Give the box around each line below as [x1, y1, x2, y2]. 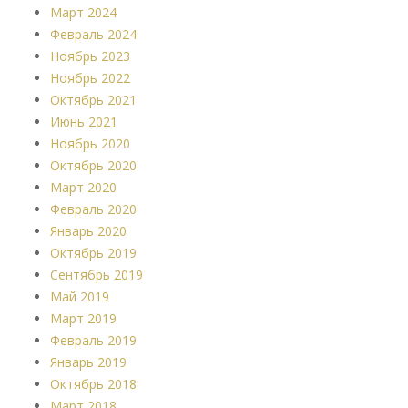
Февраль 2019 [50, 331, 137, 350]
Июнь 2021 [50, 113, 117, 131]
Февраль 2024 [50, 25, 137, 44]
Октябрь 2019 [50, 244, 137, 262]
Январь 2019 [50, 353, 127, 372]
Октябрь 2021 [50, 91, 137, 109]
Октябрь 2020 [50, 157, 137, 175]
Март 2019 [50, 310, 117, 328]
